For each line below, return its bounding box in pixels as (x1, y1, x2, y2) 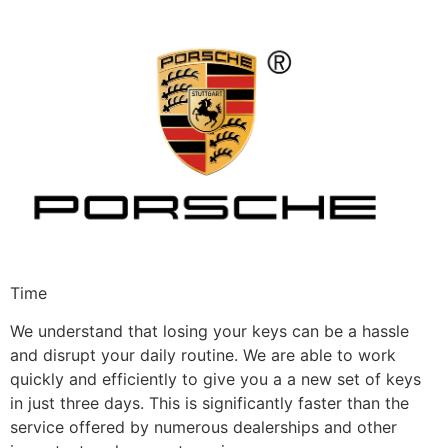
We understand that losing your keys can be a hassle (10, 321, 409, 342)
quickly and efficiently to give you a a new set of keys (10, 369, 421, 390)
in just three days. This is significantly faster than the (10, 393, 409, 414)
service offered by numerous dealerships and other (10, 417, 397, 438)
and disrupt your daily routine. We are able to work (10, 345, 396, 366)
